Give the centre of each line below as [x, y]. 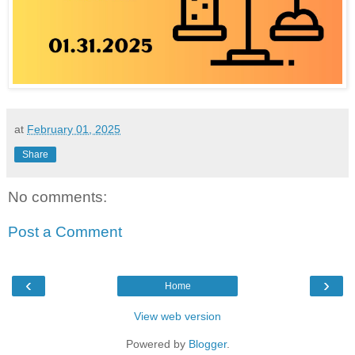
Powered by [157, 344]
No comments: [57, 197]
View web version [177, 317]
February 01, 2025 [74, 130]
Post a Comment [65, 232]
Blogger [207, 344]
